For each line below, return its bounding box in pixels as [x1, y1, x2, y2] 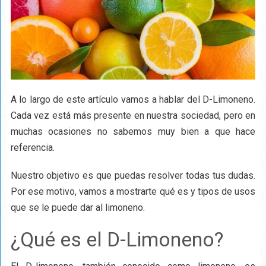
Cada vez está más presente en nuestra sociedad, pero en [10, 109, 256, 121]
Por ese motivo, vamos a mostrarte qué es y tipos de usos [10, 185, 256, 197]
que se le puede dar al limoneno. [10, 201, 145, 213]
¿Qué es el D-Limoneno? [10, 227, 223, 251]
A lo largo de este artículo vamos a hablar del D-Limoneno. [10, 93, 256, 105]
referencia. [10, 141, 55, 153]
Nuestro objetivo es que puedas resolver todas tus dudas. [10, 169, 256, 181]
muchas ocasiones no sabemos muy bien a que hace [10, 125, 256, 137]
